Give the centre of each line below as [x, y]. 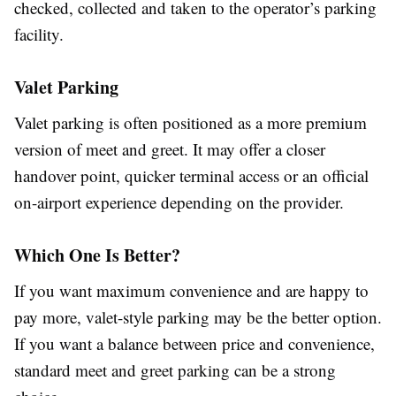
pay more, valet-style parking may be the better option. [198, 316]
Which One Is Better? [97, 255]
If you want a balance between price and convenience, [194, 343]
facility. [39, 34]
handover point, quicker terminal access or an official [191, 175]
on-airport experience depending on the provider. [179, 202]
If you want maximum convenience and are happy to [191, 290]
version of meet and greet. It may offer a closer [170, 148]
